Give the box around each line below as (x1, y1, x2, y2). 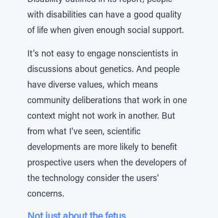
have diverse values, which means (27, 81, 158, 90)
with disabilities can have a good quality (27, 11, 182, 20)
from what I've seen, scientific (27, 128, 141, 137)
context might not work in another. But (27, 112, 175, 121)
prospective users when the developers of (27, 159, 186, 168)
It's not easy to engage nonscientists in (27, 50, 178, 59)
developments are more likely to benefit (27, 144, 177, 152)
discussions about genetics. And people (27, 66, 180, 74)
